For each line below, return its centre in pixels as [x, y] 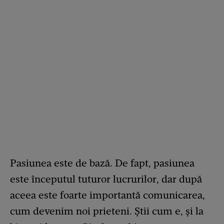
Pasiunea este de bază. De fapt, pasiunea [102, 163]
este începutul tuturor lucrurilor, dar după [106, 179]
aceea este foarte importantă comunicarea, [107, 195]
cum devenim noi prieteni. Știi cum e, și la [107, 211]
